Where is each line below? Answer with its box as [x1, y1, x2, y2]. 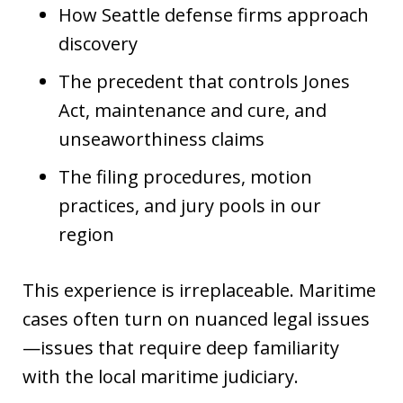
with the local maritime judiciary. [22, 363, 299, 389]
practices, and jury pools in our [58, 193, 321, 218]
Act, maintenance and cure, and [58, 97, 327, 122]
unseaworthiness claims [58, 126, 264, 151]
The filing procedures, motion [58, 164, 312, 189]
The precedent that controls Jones [58, 68, 350, 94]
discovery [58, 31, 138, 56]
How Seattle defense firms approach [58, 2, 369, 27]
